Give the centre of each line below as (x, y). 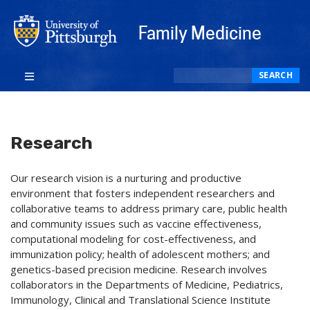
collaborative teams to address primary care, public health (149, 209)
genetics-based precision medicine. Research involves (139, 270)
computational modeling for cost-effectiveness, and (133, 239)
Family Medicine (200, 33)
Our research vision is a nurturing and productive (126, 178)
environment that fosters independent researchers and (143, 193)
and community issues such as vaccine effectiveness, (136, 224)
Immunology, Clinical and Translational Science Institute (140, 300)
